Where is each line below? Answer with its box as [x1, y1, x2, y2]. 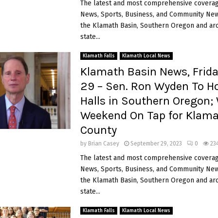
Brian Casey [88, 140, 119, 147]
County [80, 123, 117, 137]
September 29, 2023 [130, 140, 182, 147]
